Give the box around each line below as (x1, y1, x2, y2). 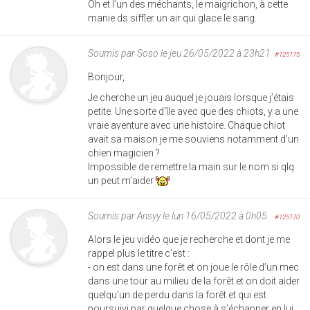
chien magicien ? (88, 147, 160, 158)
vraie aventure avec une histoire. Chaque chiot (88, 119, 285, 131)
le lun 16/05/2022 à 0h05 (161, 210, 267, 221)
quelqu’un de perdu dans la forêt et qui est (88, 289, 266, 300)
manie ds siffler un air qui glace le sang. (88, 12, 257, 24)
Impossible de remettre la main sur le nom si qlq (88, 161, 294, 172)
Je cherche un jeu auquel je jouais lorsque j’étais (88, 91, 294, 103)
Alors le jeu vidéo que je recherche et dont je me (88, 233, 290, 245)
